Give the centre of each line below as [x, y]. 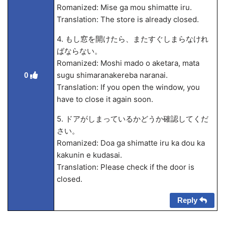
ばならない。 [79, 51]
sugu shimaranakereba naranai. [112, 75]
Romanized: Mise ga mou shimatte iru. [124, 7]
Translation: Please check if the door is [125, 167]
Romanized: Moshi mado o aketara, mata [128, 63]
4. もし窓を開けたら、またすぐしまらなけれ [132, 39]
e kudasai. [104, 155]
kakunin [71, 155]
